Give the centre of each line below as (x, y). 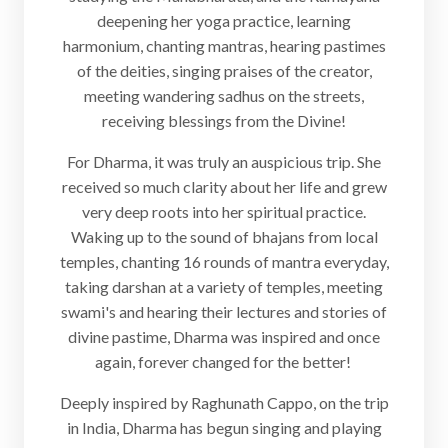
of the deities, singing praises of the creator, (224, 71)
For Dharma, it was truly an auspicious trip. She (224, 162)
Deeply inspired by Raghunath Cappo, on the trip (224, 403)
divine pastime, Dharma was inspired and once (224, 337)
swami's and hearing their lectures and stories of (224, 312)
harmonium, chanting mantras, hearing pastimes (224, 46)
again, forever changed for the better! (224, 362)
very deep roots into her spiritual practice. (224, 212)
